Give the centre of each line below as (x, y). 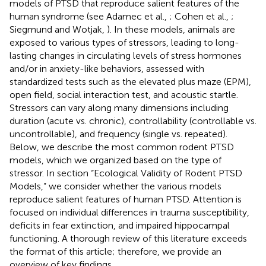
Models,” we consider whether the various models (115, 186)
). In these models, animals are (171, 29)
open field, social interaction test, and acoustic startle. (124, 94)
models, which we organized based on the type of (115, 160)
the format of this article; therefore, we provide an (115, 251)
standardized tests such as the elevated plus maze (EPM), (130, 81)
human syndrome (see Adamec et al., (89, 16)
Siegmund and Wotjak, (58, 29)
